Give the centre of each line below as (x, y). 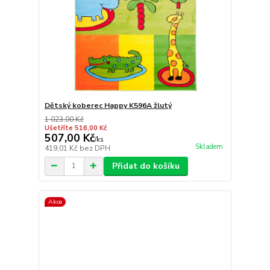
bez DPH (95, 148)
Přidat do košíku (146, 166)
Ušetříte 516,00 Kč (75, 128)
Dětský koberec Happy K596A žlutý (108, 105)
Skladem (209, 146)
